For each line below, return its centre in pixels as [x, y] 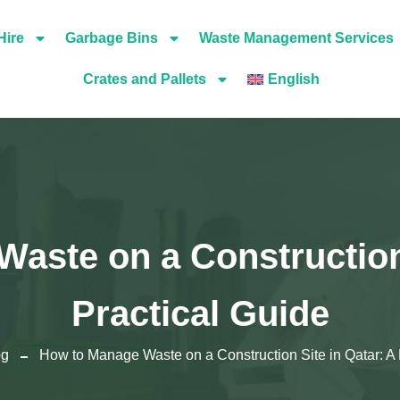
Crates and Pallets [144, 79]
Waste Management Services [296, 38]
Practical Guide [200, 313]
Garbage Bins [111, 38]
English [293, 79]
